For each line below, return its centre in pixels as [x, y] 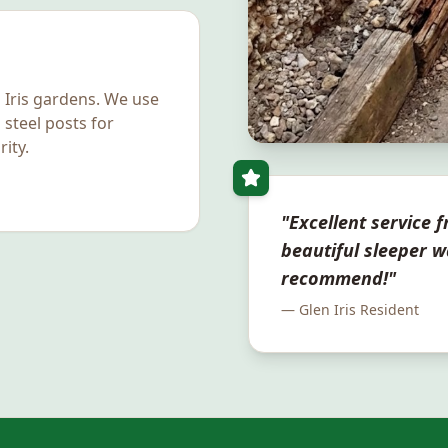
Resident [387, 309]
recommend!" [338, 278]
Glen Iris [327, 309]
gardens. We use [94, 99]
